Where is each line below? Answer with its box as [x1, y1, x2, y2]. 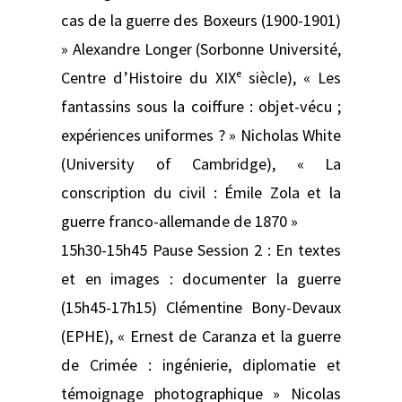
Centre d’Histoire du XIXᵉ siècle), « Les [61, 66, 341, 88]
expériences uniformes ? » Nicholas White [61, 124, 341, 145]
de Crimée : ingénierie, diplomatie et [61, 354, 341, 375]
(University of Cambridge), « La [61, 153, 341, 174]
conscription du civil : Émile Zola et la [61, 181, 341, 203]
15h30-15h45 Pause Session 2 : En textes [61, 239, 341, 260]
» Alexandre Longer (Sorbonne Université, [61, 38, 341, 59]
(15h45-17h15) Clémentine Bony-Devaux [61, 296, 341, 318]
